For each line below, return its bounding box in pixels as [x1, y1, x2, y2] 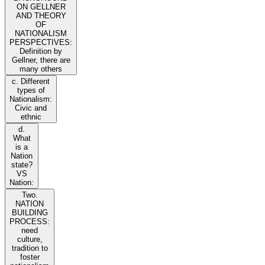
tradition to [11, 244, 48, 253]
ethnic [20, 112, 41, 122]
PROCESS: [9, 217, 50, 227]
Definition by [20, 47, 62, 56]
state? [11, 160, 33, 170]
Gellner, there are [11, 56, 70, 65]
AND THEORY [15, 11, 66, 21]
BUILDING [11, 208, 48, 218]
